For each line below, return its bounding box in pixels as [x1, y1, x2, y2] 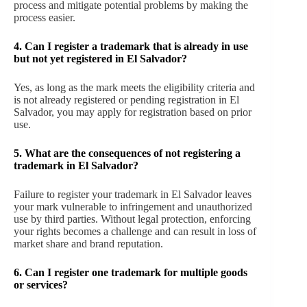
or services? [14, 278, 68, 291]
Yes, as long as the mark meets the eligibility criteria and [14, 81, 255, 93]
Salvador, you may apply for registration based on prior [14, 106, 251, 118]
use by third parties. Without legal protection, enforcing [14, 212, 251, 225]
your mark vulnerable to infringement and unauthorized [14, 200, 252, 212]
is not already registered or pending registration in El [14, 93, 239, 106]
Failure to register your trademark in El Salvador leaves [14, 188, 251, 200]
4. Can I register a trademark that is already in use [14, 40, 248, 52]
